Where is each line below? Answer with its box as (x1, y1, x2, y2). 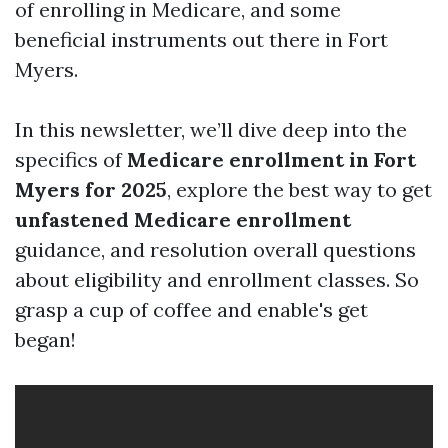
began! (15, 327, 76, 352)
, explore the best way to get (167, 177, 432, 202)
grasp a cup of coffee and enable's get (15, 297, 368, 322)
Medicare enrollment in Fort (127, 147, 416, 172)
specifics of (15, 147, 127, 172)
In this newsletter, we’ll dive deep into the (15, 117, 407, 142)
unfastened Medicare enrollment (15, 207, 351, 232)
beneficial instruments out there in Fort (15, 27, 388, 52)
